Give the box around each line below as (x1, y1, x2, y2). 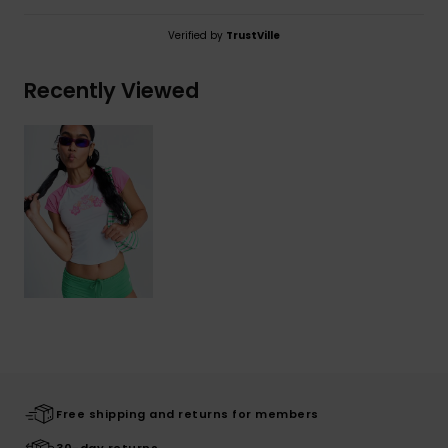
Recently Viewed (24, 75, 199, 105)
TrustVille (226, 27, 280, 43)
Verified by (168, 27, 226, 43)
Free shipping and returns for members (56, 405, 319, 422)
